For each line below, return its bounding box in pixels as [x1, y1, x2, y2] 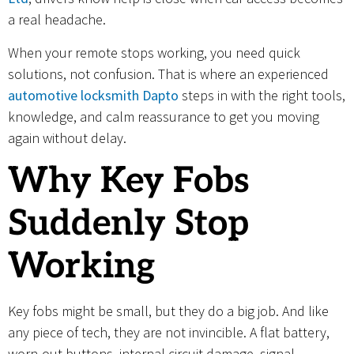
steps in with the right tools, [179, 85, 345, 104]
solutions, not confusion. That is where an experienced [8, 64, 329, 83]
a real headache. [8, 10, 106, 29]
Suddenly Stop [8, 201, 249, 245]
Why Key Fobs [8, 159, 250, 202]
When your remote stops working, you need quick [8, 43, 300, 62]
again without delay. [8, 128, 126, 147]
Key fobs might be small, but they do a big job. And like [8, 301, 329, 320]
